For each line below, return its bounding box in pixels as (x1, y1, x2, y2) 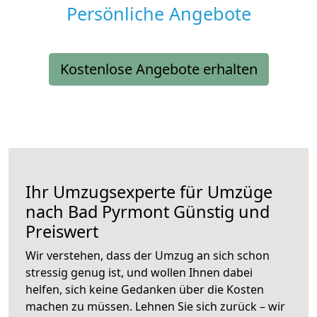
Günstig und (169, 200, 270, 224)
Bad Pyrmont (68, 200, 169, 224)
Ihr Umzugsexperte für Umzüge (25, 180, 272, 204)
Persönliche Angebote (66, 1, 251, 26)
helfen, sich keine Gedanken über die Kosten (25, 282, 264, 298)
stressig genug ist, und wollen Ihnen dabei (25, 265, 253, 281)
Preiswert (25, 220, 98, 243)
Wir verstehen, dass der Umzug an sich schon (25, 248, 270, 264)
